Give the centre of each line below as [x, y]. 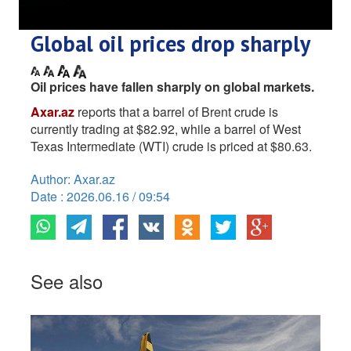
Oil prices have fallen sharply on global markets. [172, 87]
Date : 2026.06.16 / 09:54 [100, 197]
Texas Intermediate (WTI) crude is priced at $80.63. [171, 147]
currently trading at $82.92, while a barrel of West [166, 129]
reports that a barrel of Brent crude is [176, 112]
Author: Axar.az [73, 179]
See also [67, 281]
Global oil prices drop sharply [170, 44]
